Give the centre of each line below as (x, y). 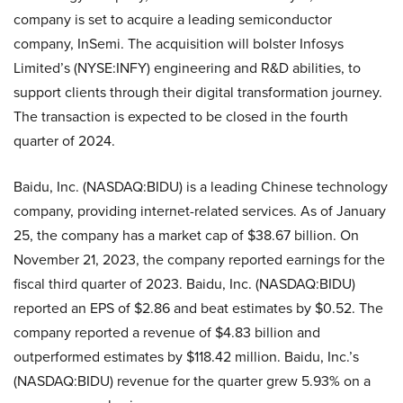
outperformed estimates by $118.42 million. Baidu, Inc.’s (186, 356)
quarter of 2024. (64, 140)
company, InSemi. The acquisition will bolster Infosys (179, 43)
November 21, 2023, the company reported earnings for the (199, 259)
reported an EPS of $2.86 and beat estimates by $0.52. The (198, 308)
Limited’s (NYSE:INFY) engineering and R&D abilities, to (187, 67)
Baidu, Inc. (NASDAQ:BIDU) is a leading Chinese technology (201, 186)
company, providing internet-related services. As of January (200, 210)
